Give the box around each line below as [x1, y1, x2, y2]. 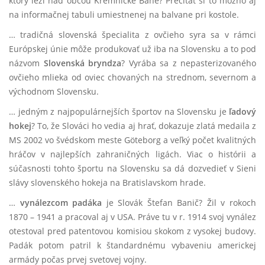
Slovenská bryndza [43, 57, 121, 69]
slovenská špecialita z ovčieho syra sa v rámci [58, 29, 257, 40]
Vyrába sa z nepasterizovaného [128, 57, 256, 69]
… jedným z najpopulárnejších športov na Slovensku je [9, 106, 229, 117]
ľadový [229, 106, 256, 117]
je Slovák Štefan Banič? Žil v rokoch [102, 197, 257, 208]
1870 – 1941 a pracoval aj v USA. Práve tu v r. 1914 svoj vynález [9, 211, 256, 222]
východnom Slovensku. [9, 86, 99, 97]
